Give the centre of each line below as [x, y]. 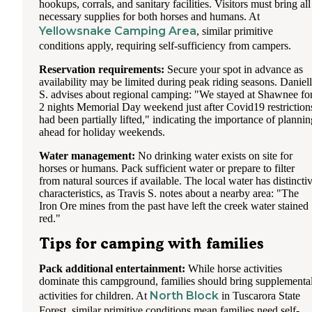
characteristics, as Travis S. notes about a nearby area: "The [169, 193]
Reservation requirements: [102, 69]
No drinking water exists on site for [214, 155]
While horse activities [234, 269]
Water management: [87, 155]
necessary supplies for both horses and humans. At [149, 16]
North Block [184, 296]
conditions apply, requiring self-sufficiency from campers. [165, 45]
